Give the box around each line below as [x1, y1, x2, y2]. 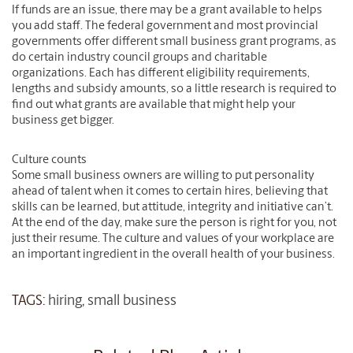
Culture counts [12, 154, 87, 167]
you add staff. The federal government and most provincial [12, 20, 318, 33]
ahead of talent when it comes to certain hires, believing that [12, 186, 328, 199]
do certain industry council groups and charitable [12, 52, 267, 65]
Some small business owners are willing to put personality [12, 170, 314, 183]
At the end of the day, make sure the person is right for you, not [12, 217, 336, 230]
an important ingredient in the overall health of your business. [12, 249, 335, 262]
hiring [48, 294, 82, 310]
